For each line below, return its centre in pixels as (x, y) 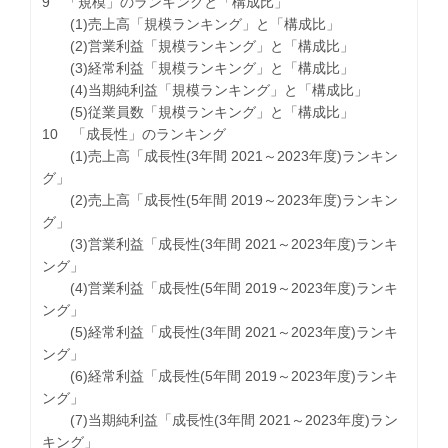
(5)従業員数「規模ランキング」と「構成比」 (198, 111)
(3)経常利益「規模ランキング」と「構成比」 (198, 67)
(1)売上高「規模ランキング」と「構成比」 (191, 23)
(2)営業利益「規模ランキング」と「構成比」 (198, 45)
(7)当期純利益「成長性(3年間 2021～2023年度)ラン (220, 419)
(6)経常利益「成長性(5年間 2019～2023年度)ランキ (220, 375)
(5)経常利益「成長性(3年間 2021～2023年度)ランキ (220, 331)
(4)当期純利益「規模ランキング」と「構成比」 (205, 89)
